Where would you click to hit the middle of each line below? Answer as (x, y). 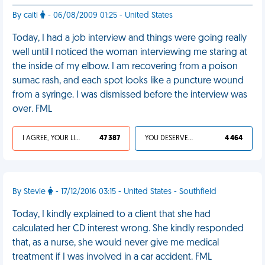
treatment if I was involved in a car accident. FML (112, 257)
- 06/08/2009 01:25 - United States (109, 16)
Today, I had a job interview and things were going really (130, 38)
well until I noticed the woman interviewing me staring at (130, 53)
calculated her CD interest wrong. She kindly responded (128, 229)
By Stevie (30, 192)
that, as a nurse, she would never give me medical (116, 243)
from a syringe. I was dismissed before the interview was (130, 95)
